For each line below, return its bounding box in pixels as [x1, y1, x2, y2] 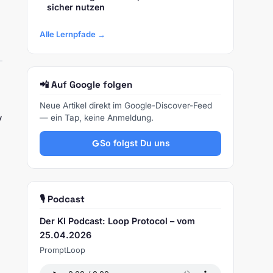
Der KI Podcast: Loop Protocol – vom [40, 215, 195, 226]
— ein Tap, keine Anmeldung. [40, 112, 154, 122]
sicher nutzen [47, 2, 105, 13]
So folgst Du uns [99, 138, 170, 149]
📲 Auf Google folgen [40, 78, 132, 90]
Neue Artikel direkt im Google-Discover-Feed [40, 100, 212, 110]
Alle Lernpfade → [40, 29, 105, 39]
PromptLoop [40, 245, 85, 255]
